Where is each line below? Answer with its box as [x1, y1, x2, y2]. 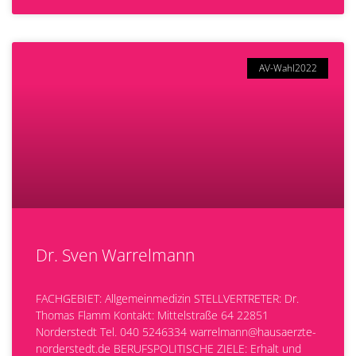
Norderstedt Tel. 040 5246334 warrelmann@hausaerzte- [36, 324, 316, 339]
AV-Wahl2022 [258, 61, 317, 75]
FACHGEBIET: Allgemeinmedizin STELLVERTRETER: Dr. [36, 291, 299, 306]
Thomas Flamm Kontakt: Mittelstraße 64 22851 [36, 308, 269, 323]
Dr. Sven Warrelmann [36, 244, 195, 266]
